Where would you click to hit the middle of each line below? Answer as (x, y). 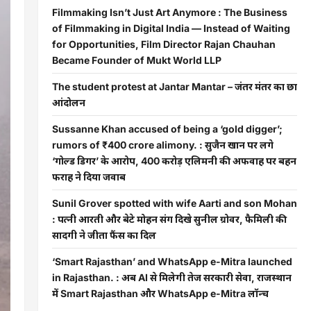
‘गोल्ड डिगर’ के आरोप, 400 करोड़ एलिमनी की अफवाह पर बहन (174, 160)
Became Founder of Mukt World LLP (136, 60)
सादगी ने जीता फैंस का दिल (104, 235)
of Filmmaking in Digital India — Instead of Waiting (171, 28)
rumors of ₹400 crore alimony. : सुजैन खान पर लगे (162, 144)
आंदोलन (68, 102)
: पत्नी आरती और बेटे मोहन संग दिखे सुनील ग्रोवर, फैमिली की (169, 219)
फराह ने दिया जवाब (89, 176)
